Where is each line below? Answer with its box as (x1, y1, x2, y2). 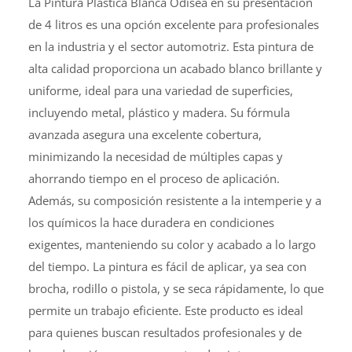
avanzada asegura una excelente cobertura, (28, 126, 262, 142)
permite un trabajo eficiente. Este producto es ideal (28, 302, 303, 318)
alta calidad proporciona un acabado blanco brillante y (28, 60, 322, 76)
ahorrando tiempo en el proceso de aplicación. (28, 170, 280, 186)
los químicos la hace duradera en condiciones (28, 214, 274, 230)
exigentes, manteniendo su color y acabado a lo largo (28, 236, 316, 252)
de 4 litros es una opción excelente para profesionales (28, 16, 319, 32)
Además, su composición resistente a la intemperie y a (28, 192, 321, 208)
